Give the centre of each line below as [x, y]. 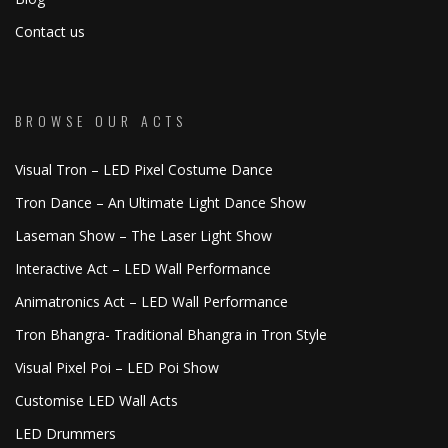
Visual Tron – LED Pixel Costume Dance [144, 169]
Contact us [50, 31]
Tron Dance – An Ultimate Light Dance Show [160, 202]
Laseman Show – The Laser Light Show [143, 235]
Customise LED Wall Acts [96, 400]
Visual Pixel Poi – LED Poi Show [117, 367]
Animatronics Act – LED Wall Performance [151, 301]
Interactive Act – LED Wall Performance [143, 268]
